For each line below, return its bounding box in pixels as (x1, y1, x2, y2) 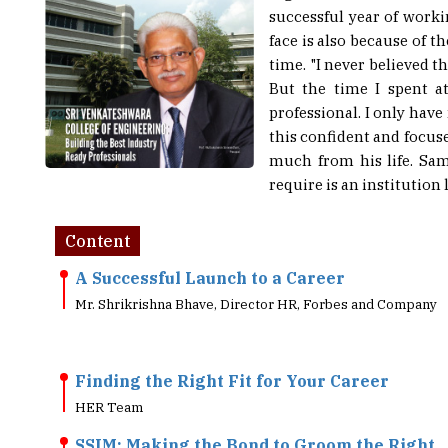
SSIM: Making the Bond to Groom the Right (75, 405, 435, 425)
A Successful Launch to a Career (75, 238, 345, 258)
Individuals (75, 426, 170, 446)
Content (65, 201, 130, 221)
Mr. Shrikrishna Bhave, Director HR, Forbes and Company (75, 266, 437, 283)
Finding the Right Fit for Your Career (75, 341, 389, 361)
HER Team (75, 369, 143, 386)
